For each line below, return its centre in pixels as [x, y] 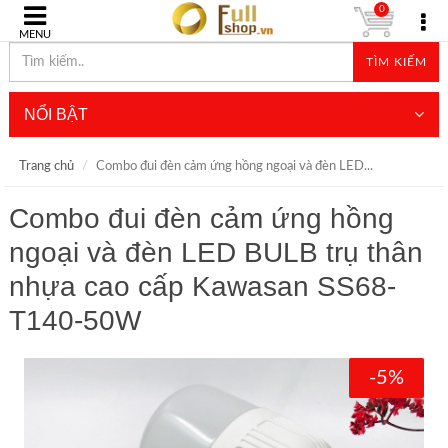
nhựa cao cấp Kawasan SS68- [202, 286]
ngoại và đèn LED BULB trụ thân [215, 252]
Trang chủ [46, 166]
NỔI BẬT [55, 114]
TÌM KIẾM [396, 62]
